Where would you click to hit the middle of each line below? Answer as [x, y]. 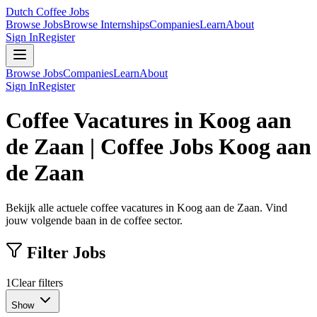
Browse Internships [106, 24]
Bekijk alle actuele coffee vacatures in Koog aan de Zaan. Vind [146, 207]
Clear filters [37, 282]
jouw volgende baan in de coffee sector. [94, 220]
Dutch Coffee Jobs [47, 12]
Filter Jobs [64, 252]
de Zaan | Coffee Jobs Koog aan [158, 147]
